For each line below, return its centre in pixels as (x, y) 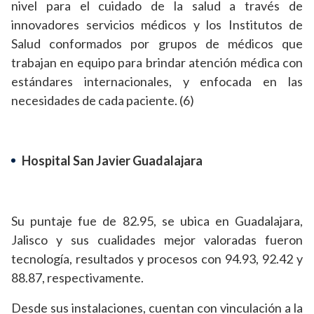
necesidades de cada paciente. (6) (103, 101)
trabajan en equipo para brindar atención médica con (157, 63)
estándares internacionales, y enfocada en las (157, 82)
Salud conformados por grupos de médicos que (157, 44)
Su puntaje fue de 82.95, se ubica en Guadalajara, (157, 221)
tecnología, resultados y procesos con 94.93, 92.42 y (157, 259)
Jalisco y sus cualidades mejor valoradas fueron (157, 240)
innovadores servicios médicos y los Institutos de (157, 25)
